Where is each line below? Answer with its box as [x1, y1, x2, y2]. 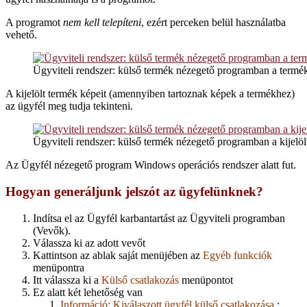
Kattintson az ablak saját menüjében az [33, 249, 203, 261]
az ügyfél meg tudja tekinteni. [5, 100, 133, 112]
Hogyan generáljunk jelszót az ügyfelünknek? [5, 184, 263, 199]
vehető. [5, 29, 37, 41]
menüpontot [179, 273, 233, 286]
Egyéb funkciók [203, 249, 272, 261]
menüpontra [33, 261, 84, 273]
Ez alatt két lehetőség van [33, 286, 143, 298]
